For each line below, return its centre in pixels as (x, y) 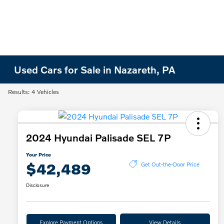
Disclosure (37, 185)
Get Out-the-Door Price (170, 164)
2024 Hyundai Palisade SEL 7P (98, 138)
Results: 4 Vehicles (33, 92)
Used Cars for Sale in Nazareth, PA (95, 69)
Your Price (38, 155)
